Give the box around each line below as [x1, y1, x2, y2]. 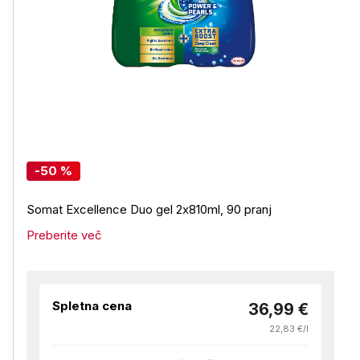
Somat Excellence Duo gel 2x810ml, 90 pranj [27, 202, 272, 217]
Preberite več [27, 227, 102, 243]
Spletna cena [52, 298, 132, 313]
